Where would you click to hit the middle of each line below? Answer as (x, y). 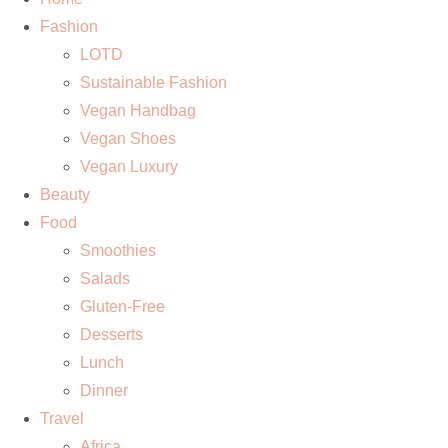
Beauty (65, 194)
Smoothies (118, 250)
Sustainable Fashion (153, 82)
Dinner (104, 390)
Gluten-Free (122, 306)
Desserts (111, 334)
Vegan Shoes (128, 138)
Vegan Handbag (138, 110)
